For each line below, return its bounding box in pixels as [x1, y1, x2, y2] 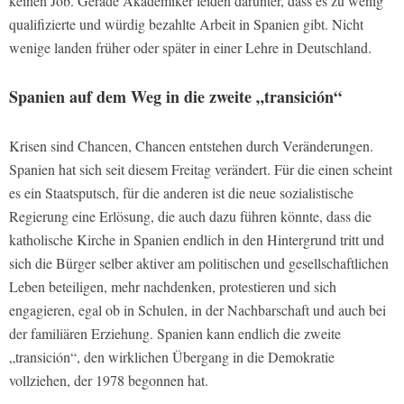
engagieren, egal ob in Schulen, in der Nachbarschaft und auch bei [9, 299, 386, 319]
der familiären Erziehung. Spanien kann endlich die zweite [9, 323, 341, 343]
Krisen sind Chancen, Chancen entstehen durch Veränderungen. [9, 135, 373, 155]
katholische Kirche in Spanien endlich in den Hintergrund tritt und [9, 229, 384, 249]
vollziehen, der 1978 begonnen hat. [9, 370, 208, 390]
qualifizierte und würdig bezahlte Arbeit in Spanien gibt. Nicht [9, 14, 363, 33]
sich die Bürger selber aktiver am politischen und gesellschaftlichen [9, 252, 389, 272]
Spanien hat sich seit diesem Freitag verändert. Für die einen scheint [9, 159, 392, 179]
